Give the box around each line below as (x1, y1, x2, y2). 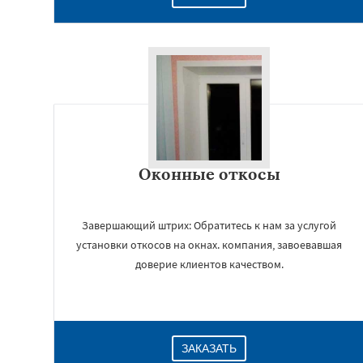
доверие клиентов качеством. (135, 257, 284, 271)
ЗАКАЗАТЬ (181, 342, 237, 355)
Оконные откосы (138, 164, 280, 184)
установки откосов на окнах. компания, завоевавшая (76, 237, 342, 252)
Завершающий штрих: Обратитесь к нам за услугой (82, 218, 336, 233)
